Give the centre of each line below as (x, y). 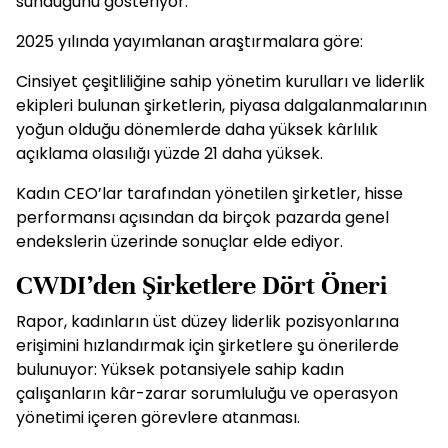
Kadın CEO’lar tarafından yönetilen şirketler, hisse (209, 193)
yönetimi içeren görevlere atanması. (158, 417)
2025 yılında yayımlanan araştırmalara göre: (189, 41)
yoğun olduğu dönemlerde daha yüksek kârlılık (197, 129)
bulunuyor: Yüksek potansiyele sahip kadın (180, 369)
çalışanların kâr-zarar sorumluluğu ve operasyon (207, 393)
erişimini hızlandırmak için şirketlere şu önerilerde (207, 345)
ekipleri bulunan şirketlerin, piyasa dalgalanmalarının (221, 105)
